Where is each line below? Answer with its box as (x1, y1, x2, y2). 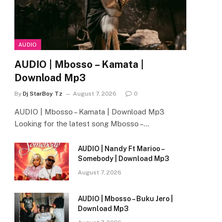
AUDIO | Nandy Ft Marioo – (78, 145, 164, 153)
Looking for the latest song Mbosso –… (14, 119, 149, 128)
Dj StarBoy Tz (23, 90, 62, 98)
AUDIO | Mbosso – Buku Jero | (78, 195, 173, 203)
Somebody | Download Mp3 (78, 155, 169, 163)
